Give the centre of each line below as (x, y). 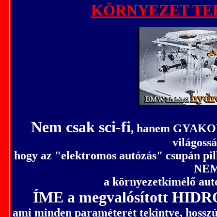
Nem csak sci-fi (81, 127)
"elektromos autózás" (108, 155)
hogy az (34, 155)
